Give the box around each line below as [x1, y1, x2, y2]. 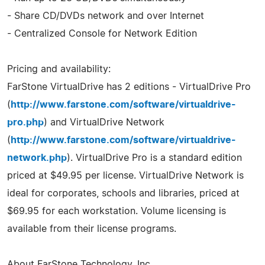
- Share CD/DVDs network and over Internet [7, 11, 204, 21]
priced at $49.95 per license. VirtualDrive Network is [7, 170, 244, 180]
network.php [7, 153, 67, 163]
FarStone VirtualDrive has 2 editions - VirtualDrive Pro [7, 82, 251, 92]
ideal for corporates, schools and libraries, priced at [7, 188, 240, 198]
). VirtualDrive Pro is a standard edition [67, 153, 242, 163]
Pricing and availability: [7, 64, 111, 74]
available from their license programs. [7, 224, 176, 234]
